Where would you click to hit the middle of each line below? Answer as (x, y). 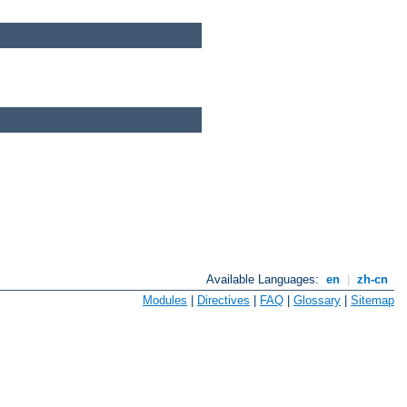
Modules (165, 300)
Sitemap (372, 300)
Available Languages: (265, 280)
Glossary (317, 300)
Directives (223, 300)
